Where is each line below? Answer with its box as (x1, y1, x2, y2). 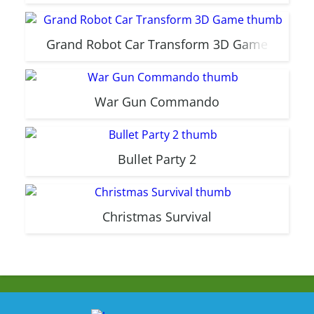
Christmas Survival (102, 208, 212, 225)
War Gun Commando (95, 93, 219, 110)
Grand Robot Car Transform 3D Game (46, 36, 268, 53)
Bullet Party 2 (118, 151, 196, 168)
